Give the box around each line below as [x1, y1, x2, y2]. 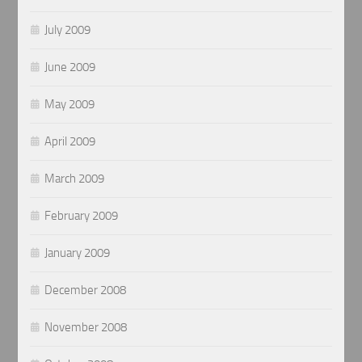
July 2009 [44, 23, 91, 38]
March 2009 [44, 171, 105, 187]
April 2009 [44, 134, 96, 149]
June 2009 [44, 60, 96, 75]
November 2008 [44, 320, 128, 335]
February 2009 [44, 208, 119, 224]
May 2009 [44, 97, 95, 112]
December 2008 [44, 283, 127, 298]
